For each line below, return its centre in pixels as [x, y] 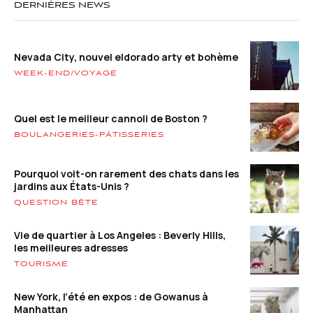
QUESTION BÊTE [56, 202]
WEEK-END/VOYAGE [66, 73]
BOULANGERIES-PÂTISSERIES [89, 134]
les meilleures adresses [71, 247]
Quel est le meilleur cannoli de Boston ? [111, 118]
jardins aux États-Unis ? [73, 186]
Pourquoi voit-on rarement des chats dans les [126, 173]
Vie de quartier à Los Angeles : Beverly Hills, [120, 235]
